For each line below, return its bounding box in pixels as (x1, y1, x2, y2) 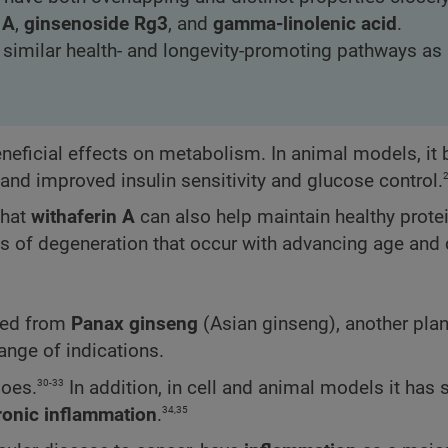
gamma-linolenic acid (213, 13, 397, 36)
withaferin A (31, 206, 135, 229)
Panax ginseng (71, 313, 198, 336)
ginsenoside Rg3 (24, 13, 168, 36)
